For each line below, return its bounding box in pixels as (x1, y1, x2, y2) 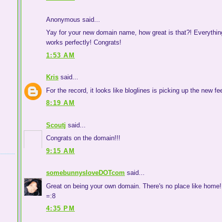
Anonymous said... (46, 15, 100, 23)
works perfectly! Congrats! (46, 39, 121, 47)
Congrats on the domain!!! (46, 134, 120, 142)
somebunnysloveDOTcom (46, 169, 125, 177)
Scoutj (46, 121, 66, 129)
